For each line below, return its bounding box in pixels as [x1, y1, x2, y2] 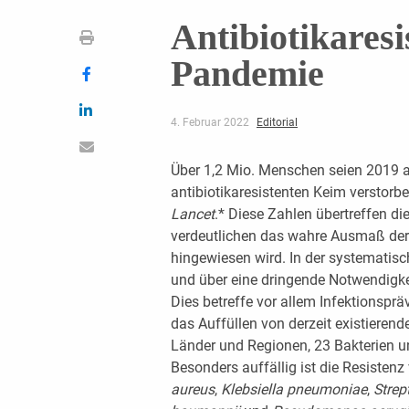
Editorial [256, 115, 298, 129]
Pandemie [170, 52, 324, 94]
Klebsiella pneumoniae [220, 380, 367, 398]
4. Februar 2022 [170, 115, 252, 129]
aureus [170, 380, 215, 398]
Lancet [170, 204, 215, 223]
